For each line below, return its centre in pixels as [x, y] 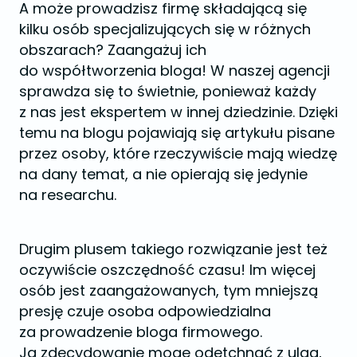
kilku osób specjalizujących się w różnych [165, 29]
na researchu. [68, 194]
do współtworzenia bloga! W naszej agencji [175, 70]
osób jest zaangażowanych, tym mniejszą [169, 290]
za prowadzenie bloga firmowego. [141, 331]
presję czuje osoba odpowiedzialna [145, 311]
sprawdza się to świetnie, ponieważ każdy [168, 91]
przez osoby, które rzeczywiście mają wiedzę [178, 153]
